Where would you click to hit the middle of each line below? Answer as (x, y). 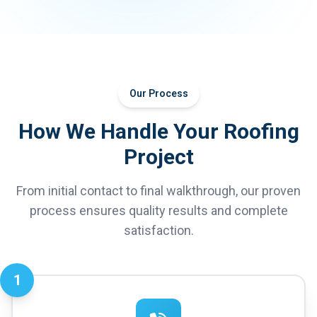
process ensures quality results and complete (158, 211)
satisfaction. (158, 230)
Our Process (158, 93)
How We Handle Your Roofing (158, 131)
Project (158, 157)
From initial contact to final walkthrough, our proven (158, 191)
